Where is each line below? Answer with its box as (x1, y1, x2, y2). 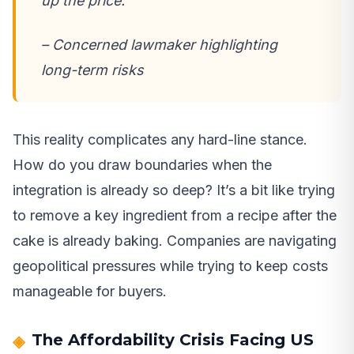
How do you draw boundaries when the (13, 156, 272, 173)
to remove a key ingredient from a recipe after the (13, 206, 337, 224)
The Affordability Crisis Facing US (32, 330, 314, 349)
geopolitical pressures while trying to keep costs (13, 257, 328, 274)
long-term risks (41, 61, 144, 78)
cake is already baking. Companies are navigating (13, 232, 337, 249)
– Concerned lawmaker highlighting (41, 36, 277, 53)
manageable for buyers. (13, 282, 167, 299)
